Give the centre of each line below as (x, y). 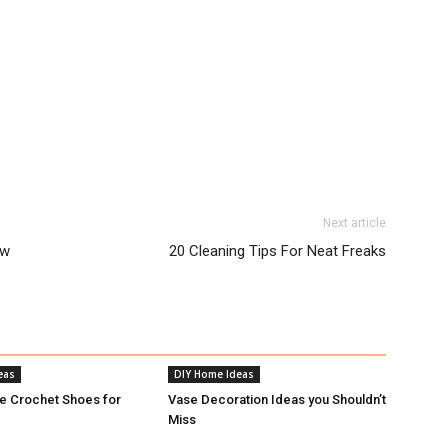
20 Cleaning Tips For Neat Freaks (277, 251)
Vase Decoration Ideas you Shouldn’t (277, 399)
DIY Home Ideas (214, 374)
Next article (354, 223)
